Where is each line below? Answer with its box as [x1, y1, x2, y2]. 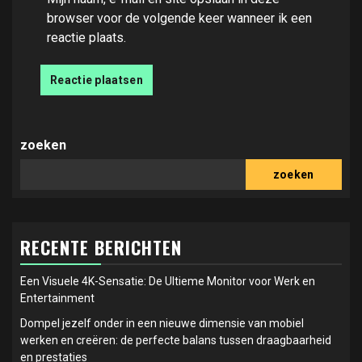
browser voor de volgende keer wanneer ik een [47, 10, 312, 26]
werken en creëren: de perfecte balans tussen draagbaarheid [20, 333, 331, 347]
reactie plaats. [47, 29, 126, 45]
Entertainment [20, 291, 95, 305]
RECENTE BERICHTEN [20, 234, 182, 260]
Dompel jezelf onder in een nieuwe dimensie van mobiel [20, 316, 304, 330]
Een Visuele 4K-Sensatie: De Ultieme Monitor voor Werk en [20, 274, 315, 288]
